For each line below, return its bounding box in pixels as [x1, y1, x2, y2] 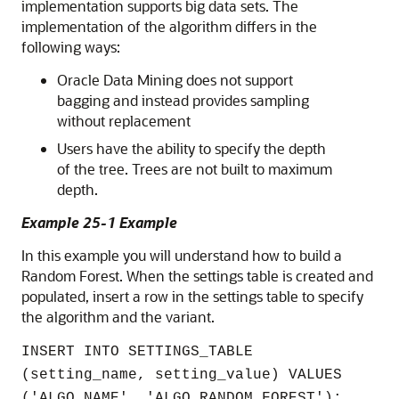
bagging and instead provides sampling [57, 91, 309, 110]
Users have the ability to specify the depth [57, 139, 326, 158]
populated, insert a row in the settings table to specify [21, 287, 363, 305]
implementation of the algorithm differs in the [21, 17, 317, 36]
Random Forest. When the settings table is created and [21, 266, 373, 285]
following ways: [21, 37, 120, 56]
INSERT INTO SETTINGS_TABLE [21, 344, 253, 360]
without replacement [57, 111, 191, 130]
